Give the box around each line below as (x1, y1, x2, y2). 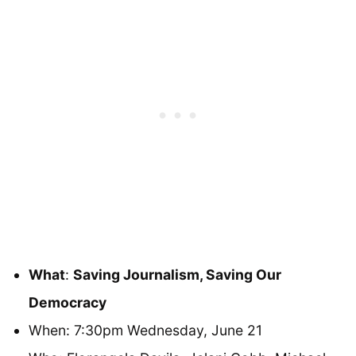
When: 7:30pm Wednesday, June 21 (29, 322, 262, 339)
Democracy (29, 294, 106, 311)
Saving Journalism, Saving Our (73, 266, 281, 284)
